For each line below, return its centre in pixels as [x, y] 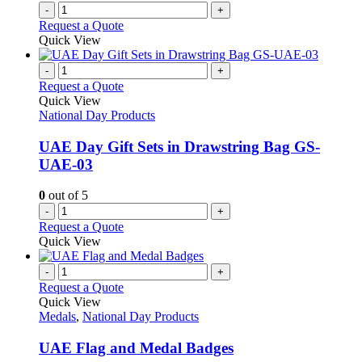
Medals [57, 317]
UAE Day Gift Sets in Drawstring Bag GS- [179, 146]
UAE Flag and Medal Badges [136, 348]
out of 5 [67, 196]
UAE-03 [66, 164]
